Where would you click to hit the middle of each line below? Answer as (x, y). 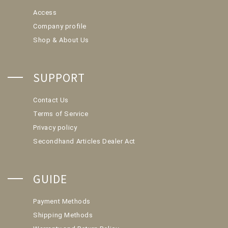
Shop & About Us (61, 40)
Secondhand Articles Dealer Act (84, 141)
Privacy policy (55, 127)
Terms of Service (61, 113)
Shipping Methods (63, 215)
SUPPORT (59, 77)
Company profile (60, 26)
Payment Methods (62, 201)
